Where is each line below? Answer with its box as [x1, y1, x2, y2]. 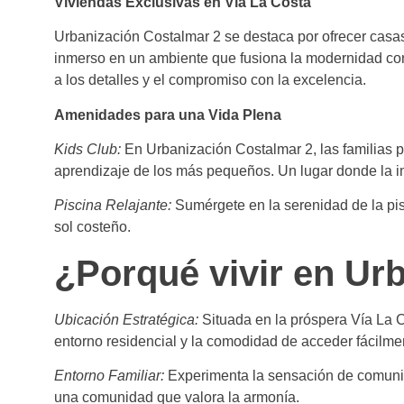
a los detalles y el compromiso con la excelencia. [54, 72, 366, 88]
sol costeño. [54, 219, 131, 235]
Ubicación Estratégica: [54, 311, 198, 327]
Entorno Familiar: [54, 368, 164, 384]
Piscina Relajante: [54, 197, 171, 214]
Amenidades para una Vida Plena [54, 106, 281, 123]
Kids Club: [54, 141, 121, 157]
